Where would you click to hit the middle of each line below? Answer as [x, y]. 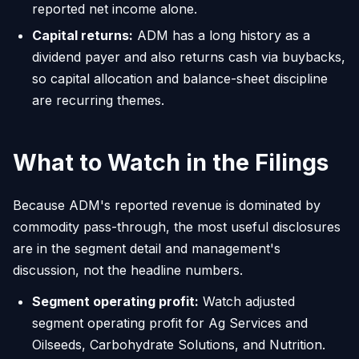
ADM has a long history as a [222, 35]
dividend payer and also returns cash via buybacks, [189, 56]
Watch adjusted [247, 301]
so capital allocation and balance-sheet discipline [180, 78]
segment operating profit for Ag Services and [170, 323]
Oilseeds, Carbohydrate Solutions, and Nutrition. [179, 344]
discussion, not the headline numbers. [128, 270]
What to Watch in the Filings [171, 162]
